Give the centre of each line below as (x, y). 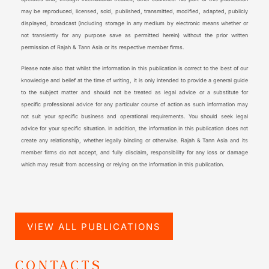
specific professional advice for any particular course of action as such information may (134, 104)
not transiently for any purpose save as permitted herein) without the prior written (134, 35)
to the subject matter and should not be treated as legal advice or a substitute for (134, 92)
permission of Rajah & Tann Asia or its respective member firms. (103, 47)
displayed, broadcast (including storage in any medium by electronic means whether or (134, 23)
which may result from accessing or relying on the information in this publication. (123, 165)
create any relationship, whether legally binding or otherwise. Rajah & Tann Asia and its (134, 141)
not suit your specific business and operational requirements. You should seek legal (134, 116)
